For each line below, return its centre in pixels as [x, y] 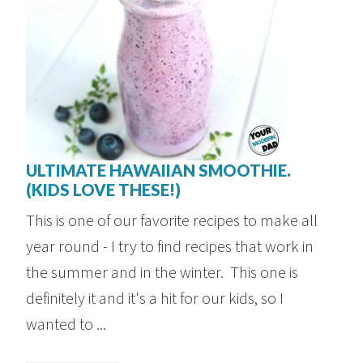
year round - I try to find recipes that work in [170, 246]
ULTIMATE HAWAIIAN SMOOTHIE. [159, 171]
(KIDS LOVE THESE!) [104, 190]
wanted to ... [66, 324]
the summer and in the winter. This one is [162, 272]
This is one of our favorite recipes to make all [172, 220]
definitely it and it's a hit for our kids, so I [155, 298]
